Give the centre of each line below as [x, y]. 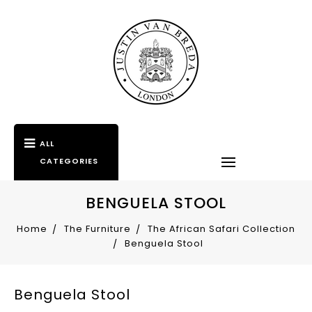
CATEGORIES [69, 161]
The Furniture [97, 228]
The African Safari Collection [221, 228]
